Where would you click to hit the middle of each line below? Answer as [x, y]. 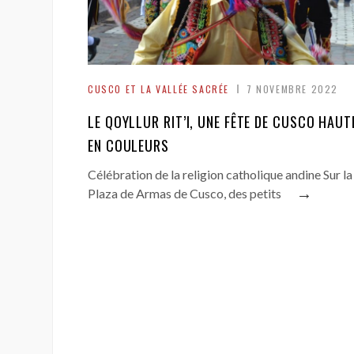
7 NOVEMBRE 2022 [292, 89]
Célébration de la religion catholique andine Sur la [220, 174]
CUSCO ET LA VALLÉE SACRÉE [158, 89]
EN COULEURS [128, 145]
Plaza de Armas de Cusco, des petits [185, 193]
